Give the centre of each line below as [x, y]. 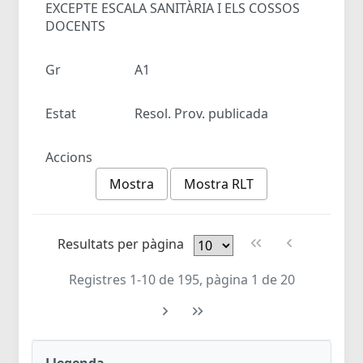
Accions [69, 157]
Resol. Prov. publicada [202, 113]
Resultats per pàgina [122, 244]
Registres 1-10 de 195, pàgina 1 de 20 [181, 279]
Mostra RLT [219, 184]
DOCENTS [75, 26]
